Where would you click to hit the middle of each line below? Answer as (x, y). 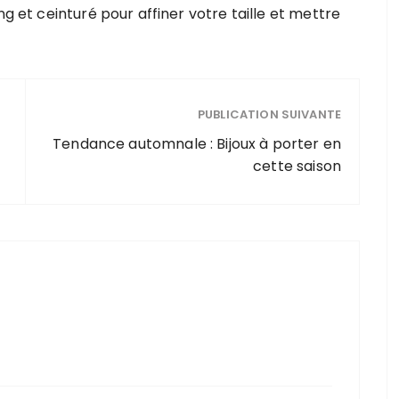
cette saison (297, 167)
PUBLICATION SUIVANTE (269, 115)
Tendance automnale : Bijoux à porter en (197, 144)
